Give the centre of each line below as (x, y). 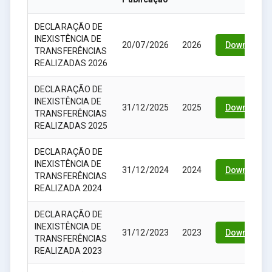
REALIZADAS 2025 (71, 126)
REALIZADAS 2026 (71, 63)
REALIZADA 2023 (69, 251)
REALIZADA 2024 (69, 188)
